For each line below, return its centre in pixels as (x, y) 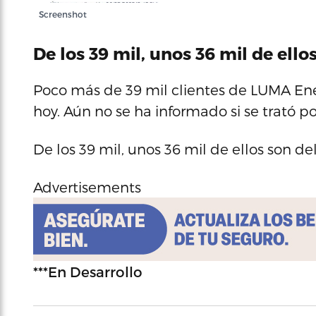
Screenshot (63, 14)
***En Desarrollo (88, 272)
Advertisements (87, 187)
